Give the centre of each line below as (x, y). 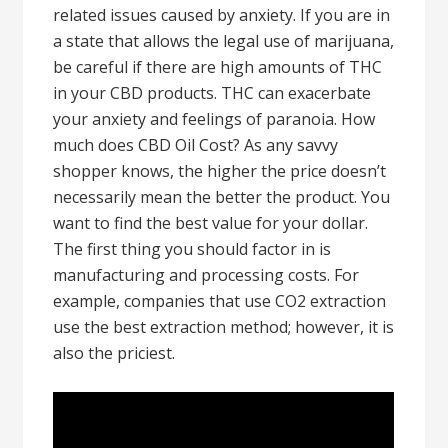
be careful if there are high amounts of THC (218, 67)
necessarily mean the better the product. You (222, 197)
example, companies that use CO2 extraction (220, 301)
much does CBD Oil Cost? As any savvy (196, 145)
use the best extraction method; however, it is (224, 327)
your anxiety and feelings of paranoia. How (214, 119)
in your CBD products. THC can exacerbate (212, 93)
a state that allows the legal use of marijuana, (224, 41)
